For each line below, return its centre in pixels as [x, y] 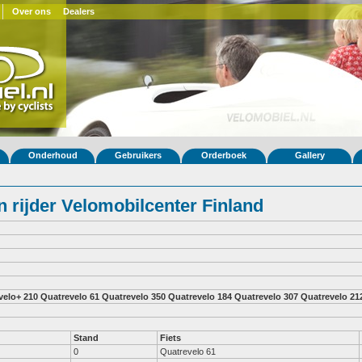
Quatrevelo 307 [266, 297]
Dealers [79, 11]
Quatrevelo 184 [200, 297]
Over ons [32, 11]
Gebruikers [138, 155]
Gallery [309, 155]
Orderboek [224, 155]
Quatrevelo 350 [134, 297]
